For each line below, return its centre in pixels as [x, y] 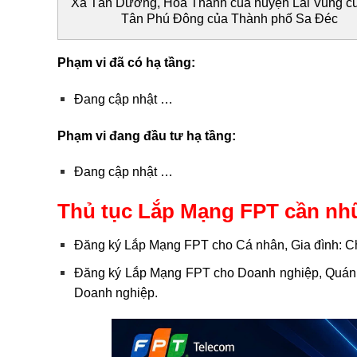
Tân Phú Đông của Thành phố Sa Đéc [229, 19]
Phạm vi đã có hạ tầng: [126, 63]
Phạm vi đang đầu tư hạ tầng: [147, 135]
